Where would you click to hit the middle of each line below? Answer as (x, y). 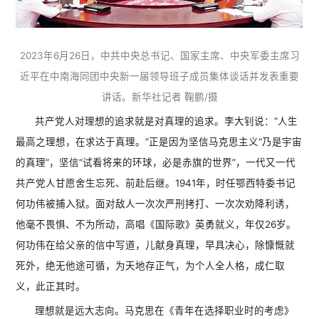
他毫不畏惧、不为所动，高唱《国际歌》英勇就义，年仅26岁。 (156, 225)
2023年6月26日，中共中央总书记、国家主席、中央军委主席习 (159, 56)
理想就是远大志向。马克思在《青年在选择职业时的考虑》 (165, 311)
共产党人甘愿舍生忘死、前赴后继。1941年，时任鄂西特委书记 (156, 183)
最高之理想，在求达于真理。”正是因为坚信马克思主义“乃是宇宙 (159, 142)
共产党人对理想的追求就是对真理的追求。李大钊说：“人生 (167, 121)
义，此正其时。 (51, 287)
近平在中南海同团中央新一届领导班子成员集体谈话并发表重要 (159, 77)
